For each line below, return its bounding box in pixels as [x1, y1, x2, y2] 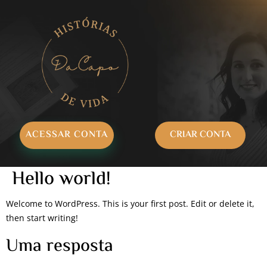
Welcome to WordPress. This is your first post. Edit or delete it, [6, 197, 254, 209]
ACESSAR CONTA [26, 127, 108, 142]
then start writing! [6, 212, 78, 223]
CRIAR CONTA [170, 127, 231, 142]
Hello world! [12, 164, 111, 194]
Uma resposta [6, 232, 113, 260]
